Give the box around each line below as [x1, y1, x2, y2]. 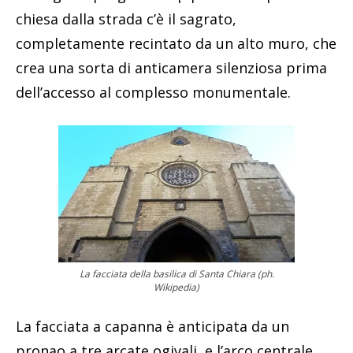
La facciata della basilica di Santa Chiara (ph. [79, 266, 274, 281]
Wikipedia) [154, 280, 199, 294]
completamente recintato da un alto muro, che [16, 33, 336, 53]
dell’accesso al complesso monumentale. [16, 82, 291, 102]
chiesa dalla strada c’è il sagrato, [16, 9, 236, 28]
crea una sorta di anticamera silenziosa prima [16, 58, 327, 77]
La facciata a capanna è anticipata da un [16, 316, 289, 336]
